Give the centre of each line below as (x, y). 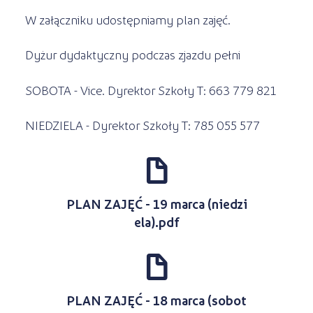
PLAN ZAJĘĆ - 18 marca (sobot (156, 300)
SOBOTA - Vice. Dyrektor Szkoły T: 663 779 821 (150, 89)
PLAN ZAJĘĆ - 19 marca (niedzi (156, 204)
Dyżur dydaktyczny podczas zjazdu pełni (132, 54)
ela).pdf (156, 222)
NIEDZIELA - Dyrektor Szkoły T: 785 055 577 (142, 124)
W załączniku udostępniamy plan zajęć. (128, 20)
